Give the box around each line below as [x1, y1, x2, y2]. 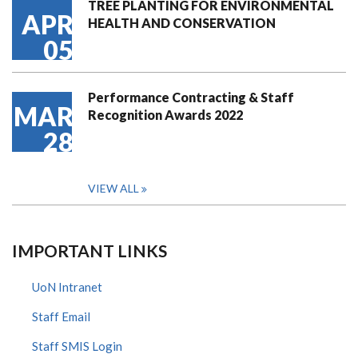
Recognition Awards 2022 [88, 106, 243, 122]
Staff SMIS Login [32, 338, 122, 353]
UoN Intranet [32, 279, 102, 294]
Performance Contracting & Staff [88, 89, 294, 105]
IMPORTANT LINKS [12, 240, 167, 261]
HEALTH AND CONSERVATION [88, 14, 276, 30]
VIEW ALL [88, 181, 139, 195]
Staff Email [32, 308, 90, 324]
